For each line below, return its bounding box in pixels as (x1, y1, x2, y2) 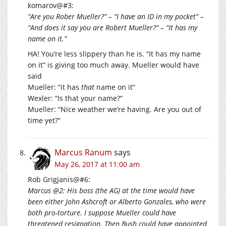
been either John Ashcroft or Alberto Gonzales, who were (28, 196, 206, 206)
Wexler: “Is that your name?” (28, 93, 123, 103)
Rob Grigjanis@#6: (28, 174, 90, 184)
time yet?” (28, 115, 61, 125)
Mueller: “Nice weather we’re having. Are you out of (28, 104, 201, 114)
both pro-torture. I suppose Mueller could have (28, 207, 176, 217)
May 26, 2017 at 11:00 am (54, 159, 140, 169)
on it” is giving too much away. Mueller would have (28, 60, 199, 70)
